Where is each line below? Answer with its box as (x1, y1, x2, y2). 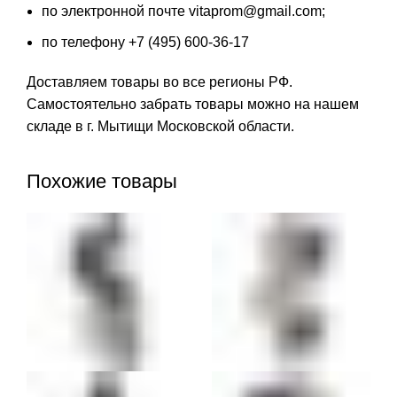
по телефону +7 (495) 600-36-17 (42, 34, 249, 50)
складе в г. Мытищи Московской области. (27, 118, 294, 134)
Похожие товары (27, 169, 177, 192)
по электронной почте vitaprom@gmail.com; (42, 3, 325, 19)
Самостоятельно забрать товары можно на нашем (27, 96, 359, 112)
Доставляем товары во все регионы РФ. (27, 74, 292, 90)
